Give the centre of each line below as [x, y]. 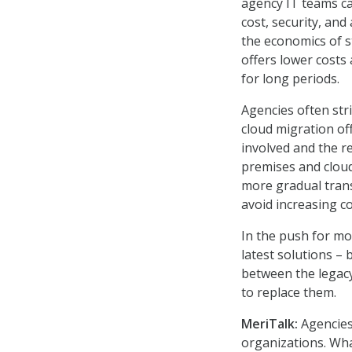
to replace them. [289, 293]
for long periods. [290, 79]
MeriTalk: [269, 324]
